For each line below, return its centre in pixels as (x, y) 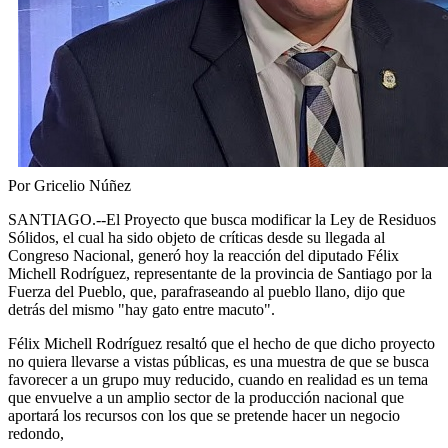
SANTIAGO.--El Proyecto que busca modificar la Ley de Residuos (222, 219)
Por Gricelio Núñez (69, 185)
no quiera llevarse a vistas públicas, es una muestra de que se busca (218, 361)
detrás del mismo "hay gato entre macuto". (141, 309)
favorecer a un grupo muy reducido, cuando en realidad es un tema (218, 379)
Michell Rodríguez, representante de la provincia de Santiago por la (220, 273)
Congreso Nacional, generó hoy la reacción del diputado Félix (203, 255)
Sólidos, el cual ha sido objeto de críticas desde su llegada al (196, 237)
